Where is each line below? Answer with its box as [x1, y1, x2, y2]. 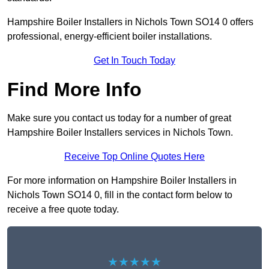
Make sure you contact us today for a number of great [7, 113, 231, 124]
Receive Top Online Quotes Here [64, 151, 205, 162]
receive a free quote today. [7, 204, 119, 215]
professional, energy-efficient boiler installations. [7, 31, 214, 42]
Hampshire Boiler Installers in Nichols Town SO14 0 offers [7, 17, 253, 28]
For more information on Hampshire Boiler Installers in [7, 175, 237, 186]
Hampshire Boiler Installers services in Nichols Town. [7, 127, 233, 138]
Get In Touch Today [94, 55, 175, 66]
